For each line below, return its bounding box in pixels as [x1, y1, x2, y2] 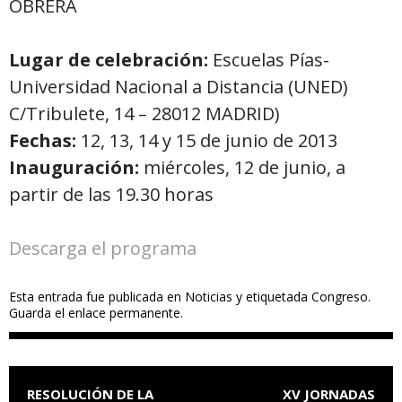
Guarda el [9, 303, 68, 321]
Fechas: [9, 127, 76, 153]
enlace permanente [68, 303, 180, 321]
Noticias [185, 287, 232, 305]
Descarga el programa [9, 235, 197, 260]
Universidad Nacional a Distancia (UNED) [9, 74, 348, 99]
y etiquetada [232, 287, 311, 305]
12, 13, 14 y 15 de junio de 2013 [76, 127, 337, 153]
